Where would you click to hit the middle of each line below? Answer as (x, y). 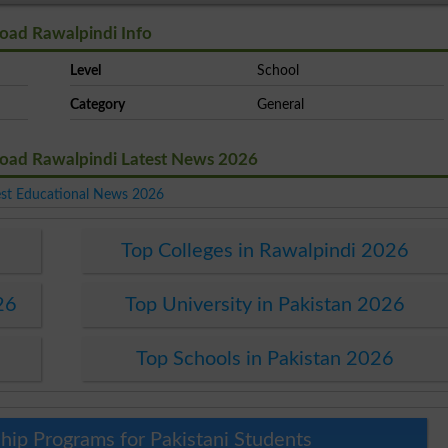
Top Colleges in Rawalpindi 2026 (264, 250)
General (280, 104)
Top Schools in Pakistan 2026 (264, 358)
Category (97, 104)
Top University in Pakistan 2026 (264, 304)
